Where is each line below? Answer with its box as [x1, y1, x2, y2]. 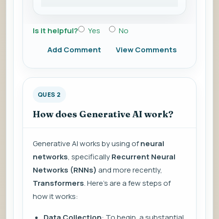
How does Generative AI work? [33, 109, 174, 120]
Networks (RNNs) [33, 165, 97, 175]
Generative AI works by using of [33, 138, 140, 149]
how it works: [33, 191, 78, 202]
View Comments [116, 44, 177, 55]
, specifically [68, 152, 111, 162]
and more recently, [97, 165, 162, 175]
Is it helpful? [33, 25, 78, 36]
